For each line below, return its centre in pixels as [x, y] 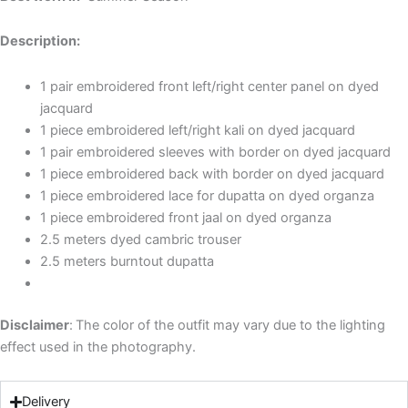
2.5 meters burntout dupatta [127, 261]
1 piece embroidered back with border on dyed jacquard [212, 173]
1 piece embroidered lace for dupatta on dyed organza [207, 195]
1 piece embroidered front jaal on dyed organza [185, 217]
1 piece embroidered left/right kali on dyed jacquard [197, 130]
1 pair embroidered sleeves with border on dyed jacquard [215, 152]
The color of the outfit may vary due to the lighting [230, 325]
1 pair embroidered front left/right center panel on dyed [209, 86]
